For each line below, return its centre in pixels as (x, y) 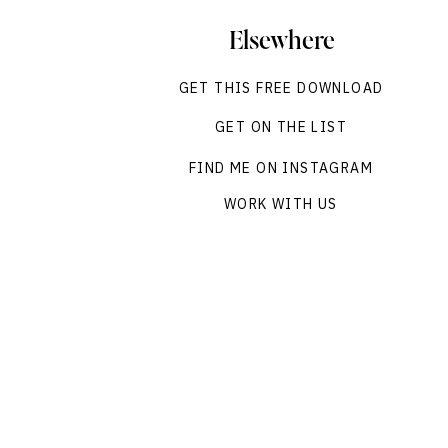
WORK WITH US (281, 204)
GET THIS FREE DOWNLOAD (281, 88)
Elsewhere (281, 42)
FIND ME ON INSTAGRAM (281, 168)
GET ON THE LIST (281, 127)
